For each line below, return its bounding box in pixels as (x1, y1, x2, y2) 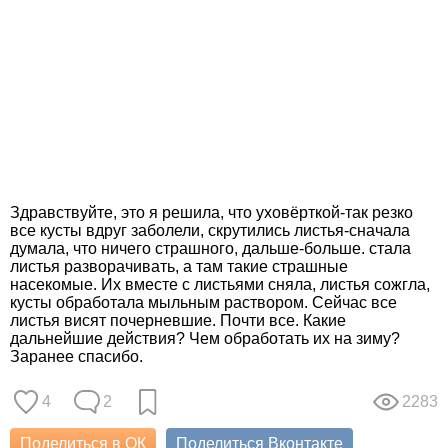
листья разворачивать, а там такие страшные (10, 258, 348, 275)
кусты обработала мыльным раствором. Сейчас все (10, 294, 397, 311)
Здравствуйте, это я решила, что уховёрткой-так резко (10, 204, 413, 221)
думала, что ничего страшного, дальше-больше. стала (10, 240, 411, 257)
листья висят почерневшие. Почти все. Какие (10, 312, 346, 329)
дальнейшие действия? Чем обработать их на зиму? (10, 330, 400, 347)
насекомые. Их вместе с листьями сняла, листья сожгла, (10, 276, 430, 293)
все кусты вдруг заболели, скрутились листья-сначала (10, 222, 410, 239)
